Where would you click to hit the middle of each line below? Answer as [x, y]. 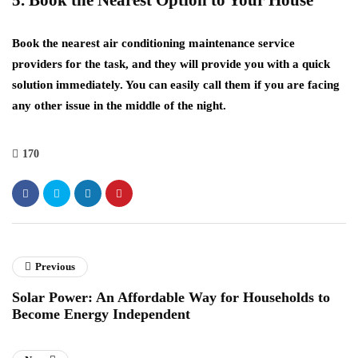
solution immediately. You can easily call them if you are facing [176, 85]
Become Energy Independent [101, 314]
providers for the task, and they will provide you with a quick [171, 64]
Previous [55, 267]
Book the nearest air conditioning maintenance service [153, 44]
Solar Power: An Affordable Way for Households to [171, 298]
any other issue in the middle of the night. [119, 106]
